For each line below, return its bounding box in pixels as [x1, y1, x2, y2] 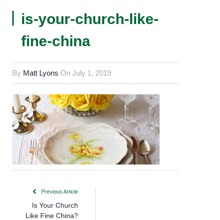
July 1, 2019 [72, 69, 111, 77]
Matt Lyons [23, 69, 58, 77]
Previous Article [40, 189, 78, 195]
